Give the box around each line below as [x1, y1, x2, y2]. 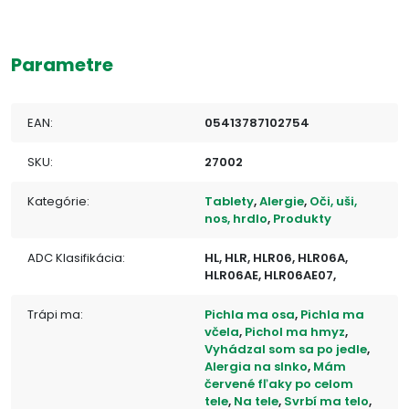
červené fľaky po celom [204, 374, 353, 393]
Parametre [11, 51, 113, 78]
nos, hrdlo [204, 209, 267, 227]
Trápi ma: [27, 305, 83, 323]
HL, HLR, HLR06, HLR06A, [204, 248, 348, 267]
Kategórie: [27, 192, 89, 210]
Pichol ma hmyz [245, 322, 345, 341]
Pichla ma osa [204, 305, 295, 323]
